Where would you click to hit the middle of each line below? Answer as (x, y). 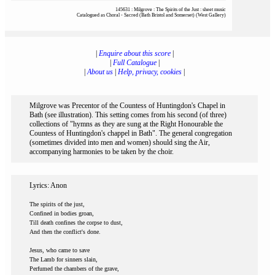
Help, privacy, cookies (150, 72)
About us (100, 72)
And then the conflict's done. (65, 232)
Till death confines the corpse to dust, (76, 223)
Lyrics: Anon (48, 185)
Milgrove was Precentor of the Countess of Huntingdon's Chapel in (127, 106)
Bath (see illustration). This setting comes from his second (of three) (128, 115)
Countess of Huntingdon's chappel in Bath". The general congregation (131, 133)
